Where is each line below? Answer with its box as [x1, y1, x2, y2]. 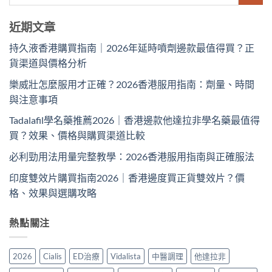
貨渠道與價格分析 [9, 57, 87, 69]
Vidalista [110, 251, 141, 262]
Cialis [43, 251, 62, 262]
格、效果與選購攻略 [9, 186, 97, 199]
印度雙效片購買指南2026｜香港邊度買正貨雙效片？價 [9, 171, 245, 183]
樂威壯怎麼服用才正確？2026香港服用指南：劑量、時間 [9, 78, 254, 90]
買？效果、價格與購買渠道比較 [9, 129, 145, 141]
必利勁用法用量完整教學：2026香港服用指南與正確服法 [9, 150, 254, 162]
